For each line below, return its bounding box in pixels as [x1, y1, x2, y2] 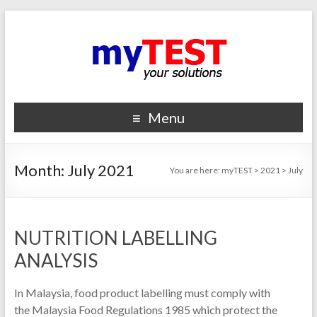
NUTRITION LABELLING [13, 226, 217, 249]
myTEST [221, 165, 253, 175]
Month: [13, 161, 67, 180]
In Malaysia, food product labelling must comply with [13, 286, 270, 299]
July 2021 [67, 161, 134, 180]
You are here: [170, 165, 221, 175]
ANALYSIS [13, 249, 98, 272]
